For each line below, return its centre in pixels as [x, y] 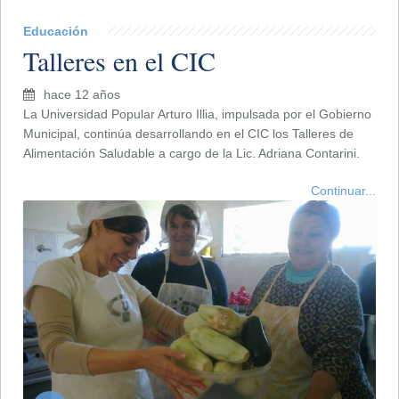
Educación [56, 31]
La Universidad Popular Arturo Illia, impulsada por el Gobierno [197, 114]
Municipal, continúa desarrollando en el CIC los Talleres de [188, 133]
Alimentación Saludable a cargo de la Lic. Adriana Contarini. [191, 153]
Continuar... [343, 190]
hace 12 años [82, 94]
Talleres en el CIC [119, 60]
